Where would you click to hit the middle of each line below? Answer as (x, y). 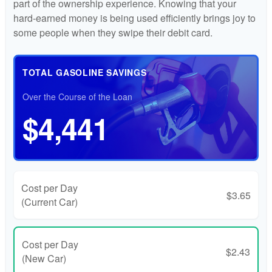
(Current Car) (49, 202)
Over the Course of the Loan (77, 97)
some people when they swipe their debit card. (113, 33)
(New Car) (44, 259)
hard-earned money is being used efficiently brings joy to (134, 18)
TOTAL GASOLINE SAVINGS (85, 73)
